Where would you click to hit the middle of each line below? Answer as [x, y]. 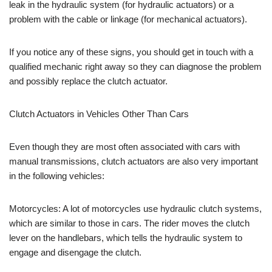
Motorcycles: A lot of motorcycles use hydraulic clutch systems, [135, 208]
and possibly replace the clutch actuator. [88, 81]
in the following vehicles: [57, 175]
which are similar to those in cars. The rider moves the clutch [129, 223]
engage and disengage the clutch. [75, 252]
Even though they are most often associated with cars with [124, 146]
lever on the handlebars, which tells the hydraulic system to [126, 237]
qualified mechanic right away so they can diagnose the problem [135, 66]
